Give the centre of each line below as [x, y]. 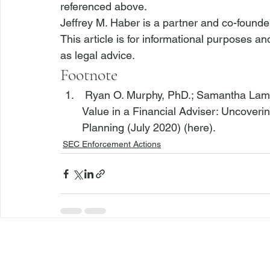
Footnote [89, 75]
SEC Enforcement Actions [112, 144]
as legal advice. [98, 55]
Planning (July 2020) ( [135, 127]
